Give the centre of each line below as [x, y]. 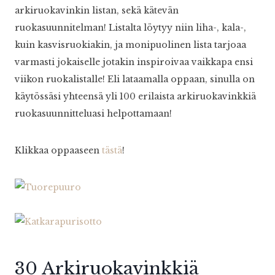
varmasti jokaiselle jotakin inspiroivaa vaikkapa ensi [134, 62]
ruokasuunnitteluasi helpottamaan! [93, 114]
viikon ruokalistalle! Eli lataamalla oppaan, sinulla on [135, 79]
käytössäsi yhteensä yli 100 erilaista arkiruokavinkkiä [135, 97]
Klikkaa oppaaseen [58, 151]
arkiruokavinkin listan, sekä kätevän [97, 11]
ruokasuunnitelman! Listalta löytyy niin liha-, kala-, [130, 28]
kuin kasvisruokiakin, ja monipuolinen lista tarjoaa [130, 45]
